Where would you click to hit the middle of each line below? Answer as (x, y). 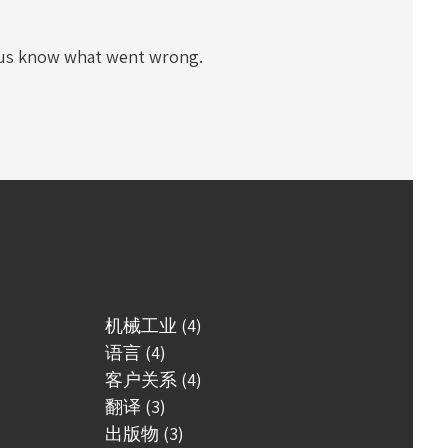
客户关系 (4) (153, 379)
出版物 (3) (144, 433)
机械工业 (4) (153, 325)
